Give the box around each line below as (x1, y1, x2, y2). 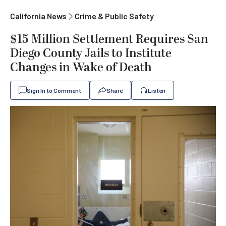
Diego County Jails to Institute (10, 44, 172, 63)
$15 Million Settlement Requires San (10, 30, 208, 48)
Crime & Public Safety (75, 11, 154, 21)
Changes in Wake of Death (10, 59, 152, 77)
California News (10, 11, 67, 21)
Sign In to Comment (27, 87, 81, 94)
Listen (148, 87, 165, 94)
